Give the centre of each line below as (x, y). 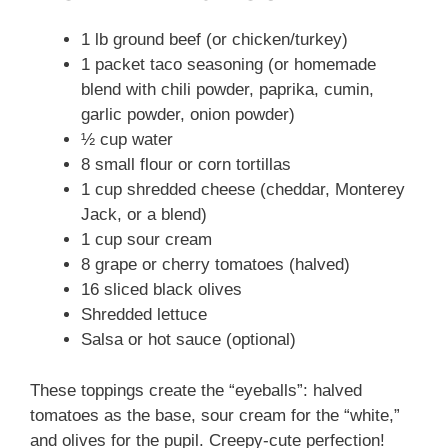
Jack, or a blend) (144, 215)
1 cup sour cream (146, 240)
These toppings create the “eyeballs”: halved (196, 390)
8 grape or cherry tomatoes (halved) (215, 265)
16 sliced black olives (161, 290)
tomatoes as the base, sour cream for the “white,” (215, 415)
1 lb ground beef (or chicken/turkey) (214, 40)
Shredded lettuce (144, 315)
